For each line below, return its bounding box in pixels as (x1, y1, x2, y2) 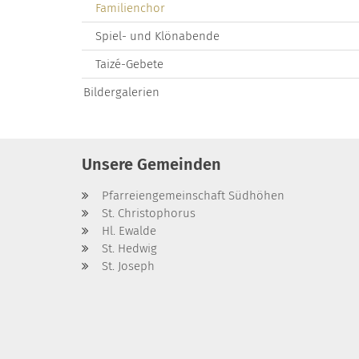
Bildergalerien (83, 84, 159, 99)
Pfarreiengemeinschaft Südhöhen (102, 188, 284, 203)
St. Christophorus (102, 205, 196, 220)
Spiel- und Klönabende (95, 28, 220, 43)
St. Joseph (102, 258, 155, 273)
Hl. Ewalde (102, 223, 156, 238)
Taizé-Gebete (95, 56, 163, 71)
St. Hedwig (102, 240, 157, 256)
